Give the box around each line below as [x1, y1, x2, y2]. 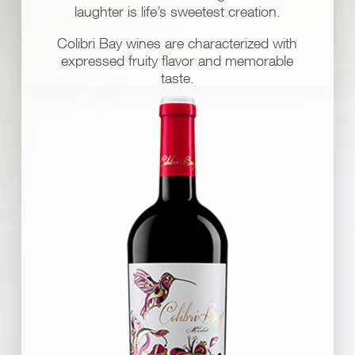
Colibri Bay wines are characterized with [57, 34, 298, 52]
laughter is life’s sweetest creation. [74, 2, 281, 21]
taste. [160, 69, 194, 87]
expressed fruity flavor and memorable [61, 52, 294, 70]
